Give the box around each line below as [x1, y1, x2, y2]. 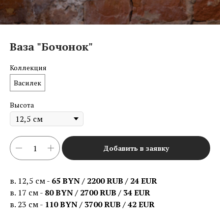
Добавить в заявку [103, 143, 169, 153]
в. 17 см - [10, 187, 45, 198]
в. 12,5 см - [10, 175, 52, 187]
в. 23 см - [10, 199, 45, 210]
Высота [10, 100, 34, 110]
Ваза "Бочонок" [10, 39, 93, 54]
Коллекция [10, 63, 47, 72]
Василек [14, 78, 41, 87]
